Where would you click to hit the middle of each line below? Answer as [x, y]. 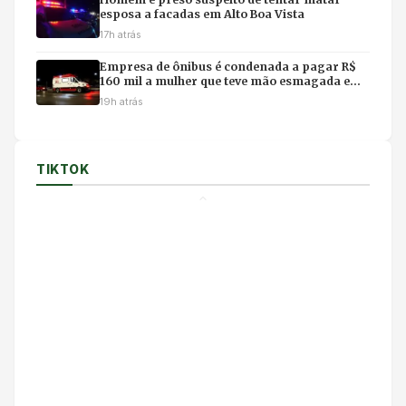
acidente [125, 95]
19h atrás [121, 101]
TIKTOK [63, 169]
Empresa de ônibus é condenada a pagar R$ [228, 66]
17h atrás [121, 34]
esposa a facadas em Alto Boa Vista [202, 14]
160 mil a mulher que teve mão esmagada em [231, 81]
